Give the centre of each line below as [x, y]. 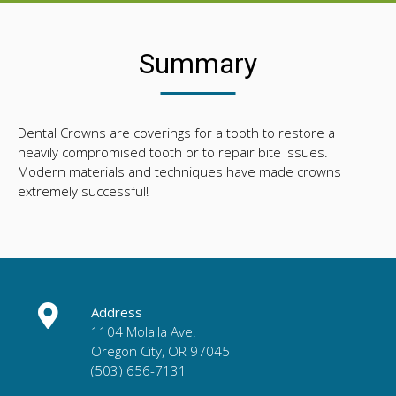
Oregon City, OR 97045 [160, 350]
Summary [198, 63]
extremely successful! [83, 190]
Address [117, 312]
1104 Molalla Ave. [144, 331]
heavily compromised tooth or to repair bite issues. [173, 152]
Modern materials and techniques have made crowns [179, 171]
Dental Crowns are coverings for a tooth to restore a [176, 132]
